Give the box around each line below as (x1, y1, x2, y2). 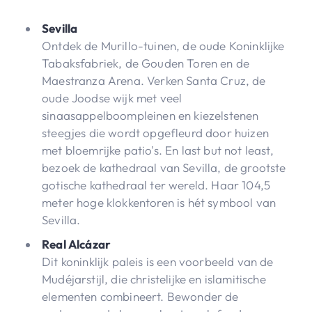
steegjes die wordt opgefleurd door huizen (42, 125, 269, 140)
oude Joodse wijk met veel (42, 90, 182, 105)
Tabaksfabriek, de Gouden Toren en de (42, 55, 250, 70)
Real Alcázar (42, 236, 111, 251)
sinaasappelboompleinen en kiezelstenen (42, 107, 259, 123)
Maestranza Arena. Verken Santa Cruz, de (42, 72, 266, 88)
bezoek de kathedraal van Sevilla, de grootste (42, 159, 286, 175)
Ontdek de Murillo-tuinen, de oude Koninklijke (42, 38, 285, 53)
